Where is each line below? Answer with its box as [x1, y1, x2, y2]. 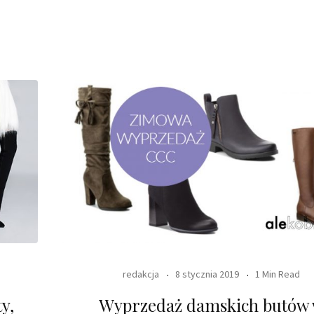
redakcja [123, 267, 159, 280]
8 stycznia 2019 [175, 267, 239, 280]
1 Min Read [255, 267, 300, 280]
